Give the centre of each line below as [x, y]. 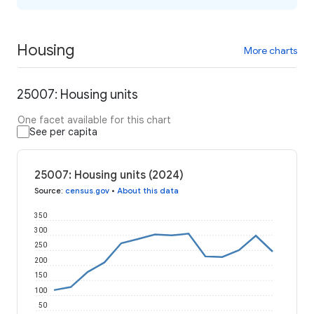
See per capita [63, 132]
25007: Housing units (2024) [109, 176]
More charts [271, 50]
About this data [148, 191]
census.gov [87, 191]
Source [48, 191]
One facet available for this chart [94, 120]
